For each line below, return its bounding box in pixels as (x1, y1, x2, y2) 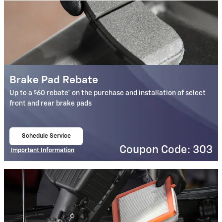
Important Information (10, 147, 75, 154)
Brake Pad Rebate (9, 75, 99, 86)
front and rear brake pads (9, 100, 92, 108)
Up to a (9, 90, 34, 97)
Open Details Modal (10, 153, 64, 160)
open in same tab (21, 139, 69, 146)
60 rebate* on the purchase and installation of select (37, 90, 206, 97)
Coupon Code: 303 (119, 144, 213, 156)
